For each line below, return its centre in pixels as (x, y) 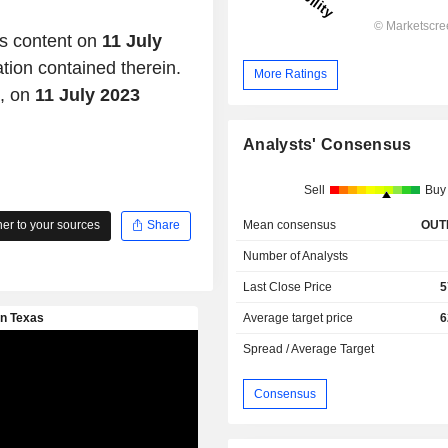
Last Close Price (288, 287)
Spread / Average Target (309, 349)
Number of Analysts (296, 256)
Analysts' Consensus (327, 145)
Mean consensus (290, 225)
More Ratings (291, 74)
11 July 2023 (87, 94)
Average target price (298, 318)
